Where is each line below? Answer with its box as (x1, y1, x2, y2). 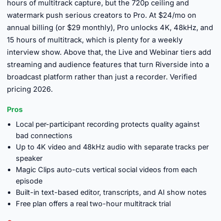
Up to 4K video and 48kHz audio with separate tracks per (16, 143, 209, 151)
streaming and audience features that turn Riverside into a (7, 60, 209, 69)
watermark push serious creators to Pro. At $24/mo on (7, 11, 196, 20)
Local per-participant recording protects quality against (16, 120, 200, 128)
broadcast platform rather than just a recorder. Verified (7, 73, 197, 81)
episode (16, 177, 42, 185)
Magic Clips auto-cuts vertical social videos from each (16, 165, 197, 174)
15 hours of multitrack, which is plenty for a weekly (7, 36, 183, 44)
